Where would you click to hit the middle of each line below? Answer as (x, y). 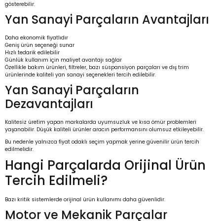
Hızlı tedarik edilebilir (32, 53)
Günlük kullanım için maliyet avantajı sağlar (63, 60)
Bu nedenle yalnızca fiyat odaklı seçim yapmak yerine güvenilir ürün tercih (102, 142)
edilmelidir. (19, 149)
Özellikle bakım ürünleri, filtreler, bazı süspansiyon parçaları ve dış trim (97, 68)
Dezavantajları (49, 104)
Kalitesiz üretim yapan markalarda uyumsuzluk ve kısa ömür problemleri (101, 122)
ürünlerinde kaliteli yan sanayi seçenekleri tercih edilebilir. (80, 75)
